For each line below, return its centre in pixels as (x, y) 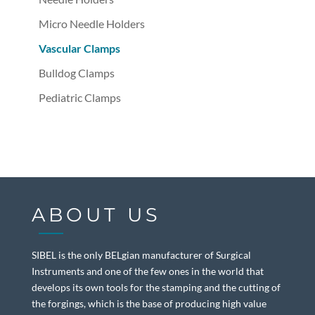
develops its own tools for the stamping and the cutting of (156, 287)
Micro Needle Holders (91, 24)
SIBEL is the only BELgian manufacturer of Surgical (141, 255)
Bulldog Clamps (76, 73)
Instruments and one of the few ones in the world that (147, 271)
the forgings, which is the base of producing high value (149, 303)
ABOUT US (96, 214)
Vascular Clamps (79, 49)
